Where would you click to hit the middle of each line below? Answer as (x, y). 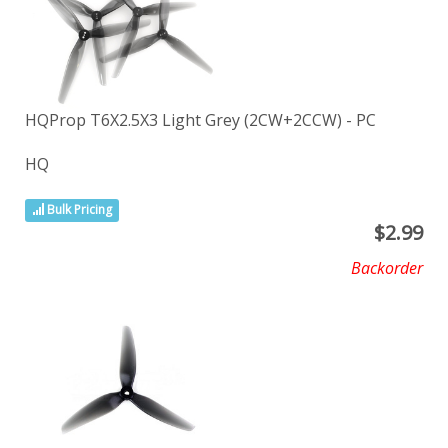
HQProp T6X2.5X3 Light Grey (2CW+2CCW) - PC (200, 120)
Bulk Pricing (78, 210)
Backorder (387, 268)
